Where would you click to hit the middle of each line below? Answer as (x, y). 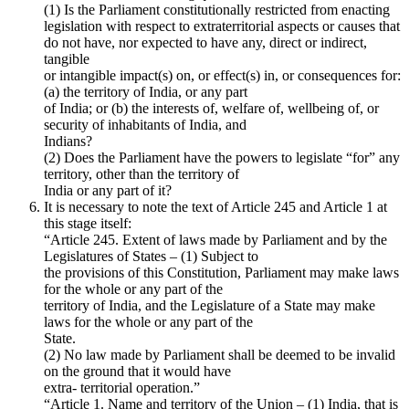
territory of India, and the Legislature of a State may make (210, 305)
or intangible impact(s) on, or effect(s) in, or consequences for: (222, 75)
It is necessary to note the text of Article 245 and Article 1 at (215, 206)
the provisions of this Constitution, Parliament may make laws (221, 272)
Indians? (68, 141)
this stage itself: (88, 223)
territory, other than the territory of (142, 173)
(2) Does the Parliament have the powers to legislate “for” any (222, 157)
